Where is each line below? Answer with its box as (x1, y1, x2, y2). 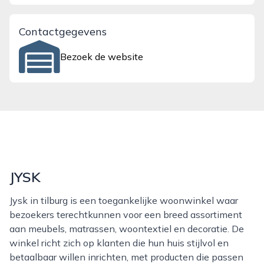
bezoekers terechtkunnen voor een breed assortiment (9, 209, 242, 220)
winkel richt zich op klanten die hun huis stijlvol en (9, 237, 229, 249)
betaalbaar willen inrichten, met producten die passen (9, 251, 243, 263)
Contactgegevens (19, 25, 107, 38)
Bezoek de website (60, 51, 144, 62)
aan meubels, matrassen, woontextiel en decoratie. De (9, 223, 244, 235)
